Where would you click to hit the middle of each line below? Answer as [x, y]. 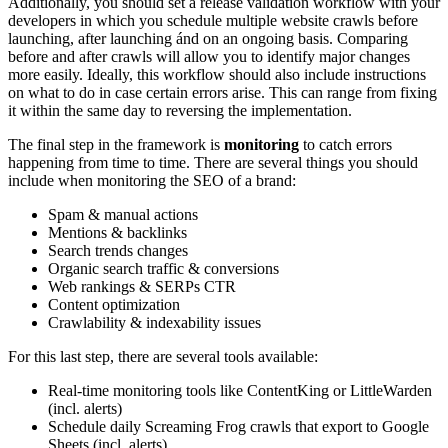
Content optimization [114, 304]
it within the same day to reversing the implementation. [180, 110]
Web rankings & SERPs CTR [142, 286]
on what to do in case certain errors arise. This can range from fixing [222, 92]
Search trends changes [118, 250]
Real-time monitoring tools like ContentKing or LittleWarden [240, 390]
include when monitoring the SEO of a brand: [152, 180]
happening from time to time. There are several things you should [213, 162]
